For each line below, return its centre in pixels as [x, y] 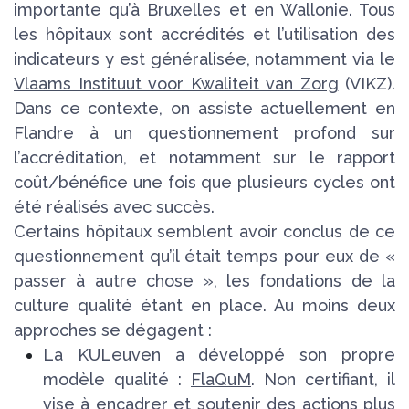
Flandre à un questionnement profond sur [204, 133]
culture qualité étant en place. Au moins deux [204, 306]
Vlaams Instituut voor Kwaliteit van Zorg [176, 84]
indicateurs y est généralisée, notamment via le [204, 59]
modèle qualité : [117, 380]
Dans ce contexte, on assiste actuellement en [204, 109]
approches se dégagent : [115, 330]
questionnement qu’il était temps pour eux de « [204, 257]
